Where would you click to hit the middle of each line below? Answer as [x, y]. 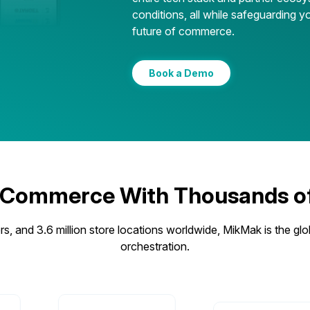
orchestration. [155, 246]
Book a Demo [182, 73]
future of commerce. [184, 31]
